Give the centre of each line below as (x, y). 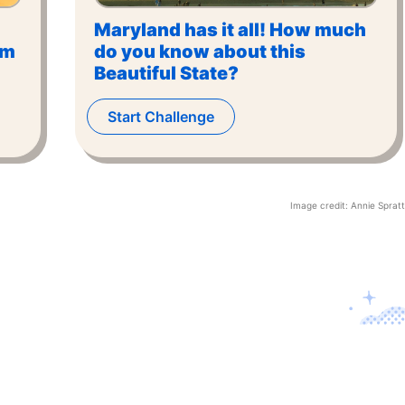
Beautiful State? (166, 73)
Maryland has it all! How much (230, 30)
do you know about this (200, 52)
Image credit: (320, 205)
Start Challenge (161, 117)
